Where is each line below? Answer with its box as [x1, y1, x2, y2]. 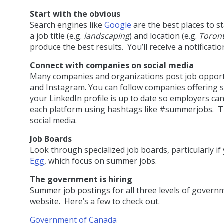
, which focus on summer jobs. [44, 155, 157, 167]
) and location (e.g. [129, 30, 199, 42]
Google [104, 19, 131, 31]
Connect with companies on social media [30, 60, 194, 71]
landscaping [84, 30, 129, 42]
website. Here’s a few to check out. [30, 196, 160, 207]
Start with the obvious [30, 8, 120, 20]
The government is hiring [30, 174, 132, 185]
